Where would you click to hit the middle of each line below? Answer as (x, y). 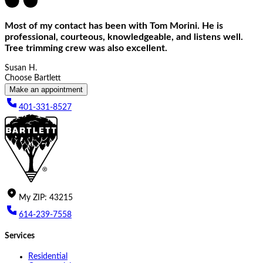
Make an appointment (46, 90)
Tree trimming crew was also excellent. (86, 48)
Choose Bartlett (33, 78)
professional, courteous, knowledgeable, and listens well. (124, 37)
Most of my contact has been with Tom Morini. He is (114, 26)
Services (20, 236)
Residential (48, 257)
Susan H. (21, 68)
